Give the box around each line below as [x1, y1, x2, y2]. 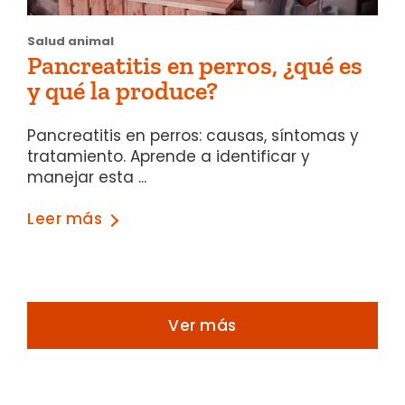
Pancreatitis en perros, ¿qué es [27, 50, 363, 80]
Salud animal [27, 32, 114, 50]
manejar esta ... [27, 165, 146, 188]
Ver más [168, 315, 237, 337]
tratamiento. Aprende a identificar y [27, 145, 310, 167]
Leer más [27, 208, 103, 231]
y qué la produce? [27, 75, 218, 106]
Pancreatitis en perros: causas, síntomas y [27, 124, 359, 146]
